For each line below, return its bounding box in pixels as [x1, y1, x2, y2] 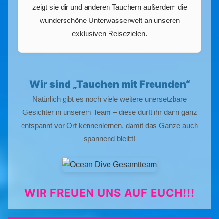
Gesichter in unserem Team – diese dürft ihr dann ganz [22, 108, 197, 117]
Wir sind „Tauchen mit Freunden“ [29, 78, 190, 90]
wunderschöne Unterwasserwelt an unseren [39, 16, 180, 25]
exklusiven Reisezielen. [72, 29, 147, 38]
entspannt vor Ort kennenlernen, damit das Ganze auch [21, 121, 198, 130]
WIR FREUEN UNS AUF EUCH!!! [24, 186, 195, 199]
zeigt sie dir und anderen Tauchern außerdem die [32, 3, 187, 12]
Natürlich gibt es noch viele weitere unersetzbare [32, 95, 187, 104]
